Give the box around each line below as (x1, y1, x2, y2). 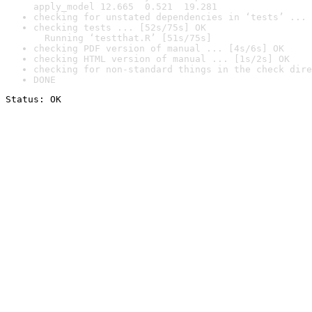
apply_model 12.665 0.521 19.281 (33, 1, 217, 12)
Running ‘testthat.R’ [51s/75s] (33, 33, 212, 43)
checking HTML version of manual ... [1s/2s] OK (33, 54, 290, 64)
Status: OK (6, 94, 61, 104)
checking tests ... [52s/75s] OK (33, 22, 206, 33)
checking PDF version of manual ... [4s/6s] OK (33, 43, 284, 54)
